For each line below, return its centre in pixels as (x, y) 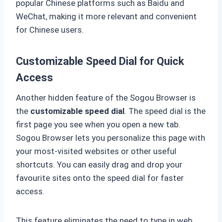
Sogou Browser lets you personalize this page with (111, 138)
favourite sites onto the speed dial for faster (100, 178)
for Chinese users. (50, 30)
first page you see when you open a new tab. (98, 125)
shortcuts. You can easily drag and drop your (99, 165)
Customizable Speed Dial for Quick (100, 61)
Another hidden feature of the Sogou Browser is (106, 98)
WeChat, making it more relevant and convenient (106, 17)
